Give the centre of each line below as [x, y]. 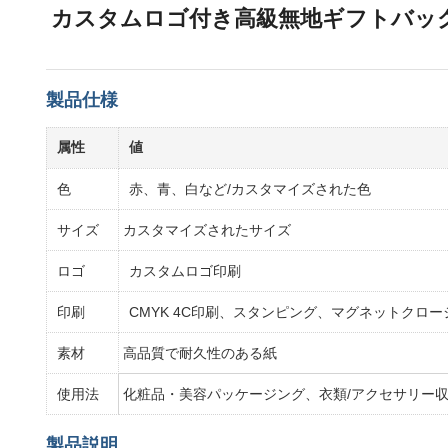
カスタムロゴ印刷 [185, 271]
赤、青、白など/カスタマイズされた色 [250, 189]
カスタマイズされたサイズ [205, 230]
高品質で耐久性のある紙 [198, 353]
